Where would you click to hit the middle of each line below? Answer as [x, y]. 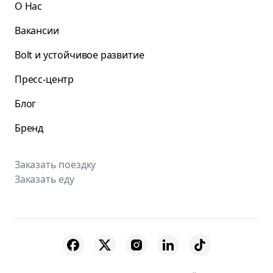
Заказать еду [44, 179]
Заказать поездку [55, 165]
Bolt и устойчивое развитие [80, 55]
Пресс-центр [44, 79]
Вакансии [37, 30]
